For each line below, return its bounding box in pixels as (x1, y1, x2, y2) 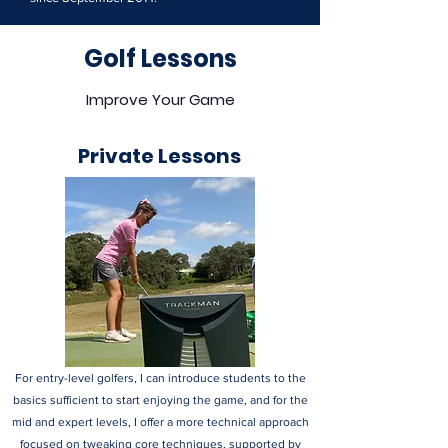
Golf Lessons (83, 42, 237, 75)
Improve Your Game (85, 89, 235, 110)
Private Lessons (77, 142, 241, 170)
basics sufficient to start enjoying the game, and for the (12, 393, 308, 407)
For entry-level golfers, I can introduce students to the (14, 371, 306, 385)
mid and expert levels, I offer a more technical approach (11, 415, 309, 429)
